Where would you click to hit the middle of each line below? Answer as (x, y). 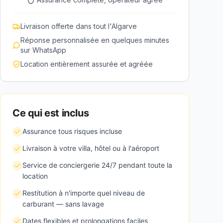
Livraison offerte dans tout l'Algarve (79, 26)
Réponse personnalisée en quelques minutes (95, 40)
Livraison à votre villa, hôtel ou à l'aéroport (91, 148)
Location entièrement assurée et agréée (87, 64)
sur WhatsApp (43, 50)
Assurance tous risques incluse (72, 131)
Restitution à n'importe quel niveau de (84, 193)
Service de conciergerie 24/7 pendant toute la (97, 165)
